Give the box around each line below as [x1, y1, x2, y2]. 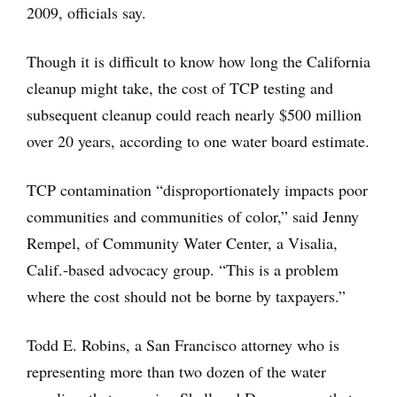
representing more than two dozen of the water [27, 361, 326, 383]
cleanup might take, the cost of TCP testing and [27, 77, 333, 99]
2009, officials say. [27, 2, 146, 24]
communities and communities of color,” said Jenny [27, 206, 359, 228]
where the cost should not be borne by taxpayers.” [27, 285, 346, 307]
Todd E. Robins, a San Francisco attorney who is [27, 334, 339, 356]
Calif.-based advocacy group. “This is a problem [27, 259, 339, 281]
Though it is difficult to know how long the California [27, 51, 370, 73]
